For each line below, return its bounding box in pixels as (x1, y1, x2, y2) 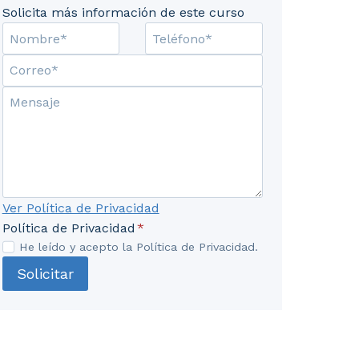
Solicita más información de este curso (2, 5, 244, 21)
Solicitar (16, 264, 74, 282)
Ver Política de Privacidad (2, 200, 159, 216)
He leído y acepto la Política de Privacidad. (18, 240, 258, 254)
